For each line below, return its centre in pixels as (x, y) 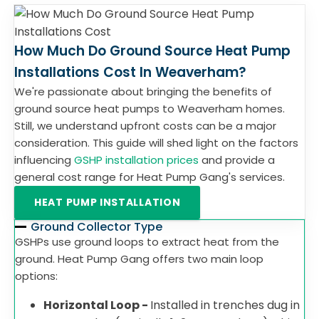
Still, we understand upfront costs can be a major (145, 126)
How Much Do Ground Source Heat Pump (152, 51)
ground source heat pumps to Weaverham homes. (150, 109)
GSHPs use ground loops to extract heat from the (147, 242)
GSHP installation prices (136, 160)
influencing (44, 160)
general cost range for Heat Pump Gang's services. (150, 177)
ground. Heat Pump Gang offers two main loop (139, 259)
